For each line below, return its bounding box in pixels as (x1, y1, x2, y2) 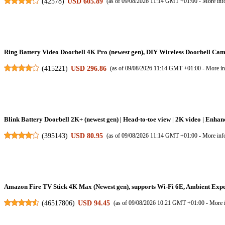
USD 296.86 (71, 64, 107, 72)
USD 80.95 (71, 131, 103, 140)
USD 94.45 (78, 198, 110, 207)
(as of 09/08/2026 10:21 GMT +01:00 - (114, 199, 210, 206)
